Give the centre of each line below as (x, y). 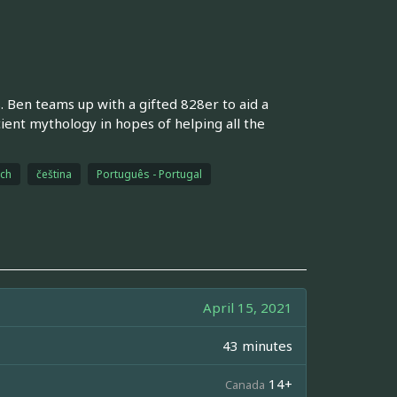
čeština (54, 174)
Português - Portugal (149, 174)
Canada (245, 384)
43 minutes (257, 345)
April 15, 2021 (248, 307)
